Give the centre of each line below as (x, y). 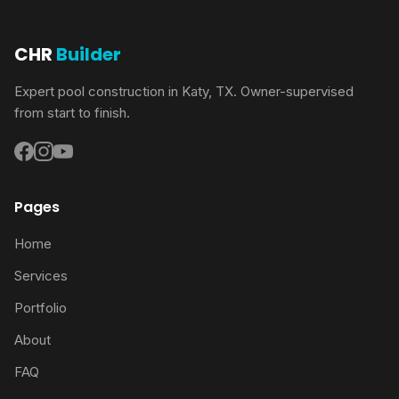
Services (41, 275)
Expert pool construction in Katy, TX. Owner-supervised (184, 91)
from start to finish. (72, 112)
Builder (87, 54)
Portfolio (41, 307)
